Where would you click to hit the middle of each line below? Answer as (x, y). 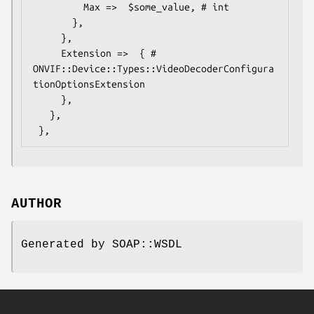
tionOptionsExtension (89, 84)
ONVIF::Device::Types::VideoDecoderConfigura (153, 68)
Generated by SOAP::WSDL (102, 244)
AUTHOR (36, 204)
